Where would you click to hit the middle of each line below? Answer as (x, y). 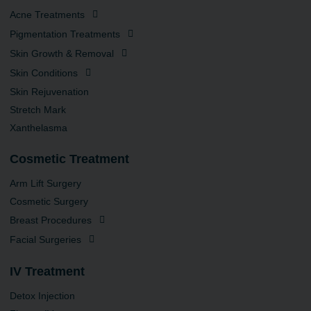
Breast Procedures (51, 220)
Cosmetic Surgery (49, 201)
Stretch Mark (38, 109)
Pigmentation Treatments (65, 34)
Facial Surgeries (45, 239)
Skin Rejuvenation (49, 91)
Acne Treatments (47, 14)
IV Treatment (47, 271)
